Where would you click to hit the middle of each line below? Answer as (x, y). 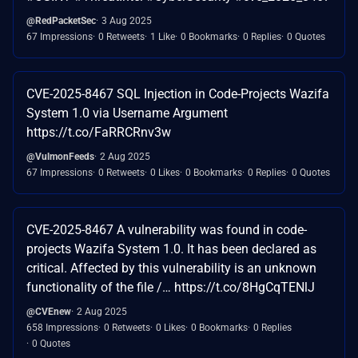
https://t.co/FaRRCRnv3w (99, 132)
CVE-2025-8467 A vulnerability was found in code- (167, 229)
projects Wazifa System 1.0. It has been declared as (171, 249)
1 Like (163, 36)
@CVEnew (49, 311)
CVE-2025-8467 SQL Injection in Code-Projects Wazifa (178, 93)
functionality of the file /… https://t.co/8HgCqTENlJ (171, 287)
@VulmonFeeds (60, 156)
